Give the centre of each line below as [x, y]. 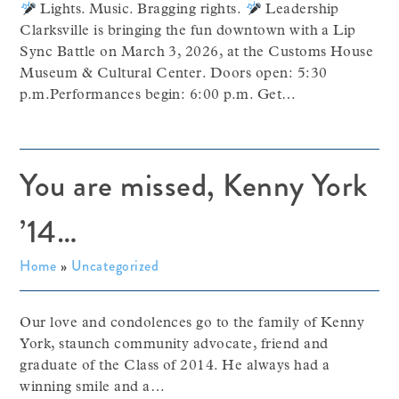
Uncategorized [115, 266]
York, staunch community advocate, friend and [174, 345]
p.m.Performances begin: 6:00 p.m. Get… [158, 95]
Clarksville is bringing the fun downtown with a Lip [188, 31]
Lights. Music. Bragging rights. [141, 10]
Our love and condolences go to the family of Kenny [192, 323]
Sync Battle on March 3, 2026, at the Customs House [197, 53]
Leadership [300, 10]
